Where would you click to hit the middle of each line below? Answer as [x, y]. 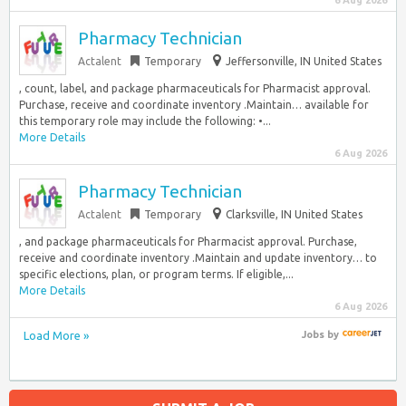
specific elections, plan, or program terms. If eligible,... [156, 274]
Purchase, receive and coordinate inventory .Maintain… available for [194, 105]
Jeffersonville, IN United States [304, 61]
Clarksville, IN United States [294, 214]
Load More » [56, 335]
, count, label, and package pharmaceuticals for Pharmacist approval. [195, 88]
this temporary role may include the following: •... [145, 121]
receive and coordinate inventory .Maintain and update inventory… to [198, 258]
